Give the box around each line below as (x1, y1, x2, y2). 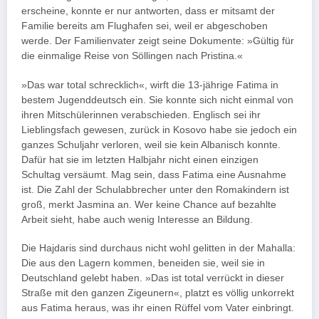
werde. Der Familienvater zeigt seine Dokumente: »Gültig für (21, 36, 294, 47)
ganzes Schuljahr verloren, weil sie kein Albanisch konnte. (21, 139, 281, 150)
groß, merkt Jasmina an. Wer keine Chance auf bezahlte (21, 199, 276, 210)
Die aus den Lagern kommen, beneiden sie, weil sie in (21, 257, 265, 268)
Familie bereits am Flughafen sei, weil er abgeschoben (21, 21, 268, 32)
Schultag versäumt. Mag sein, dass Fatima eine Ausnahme (21, 169, 286, 180)
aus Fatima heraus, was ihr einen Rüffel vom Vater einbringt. (21, 302, 294, 313)
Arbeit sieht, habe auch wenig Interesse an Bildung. (21, 214, 253, 225)
